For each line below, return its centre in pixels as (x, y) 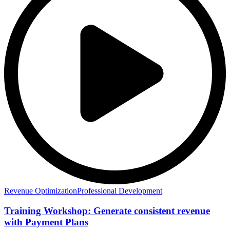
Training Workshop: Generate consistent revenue (107, 210)
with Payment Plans (46, 222)
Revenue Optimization (41, 190)
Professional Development (120, 190)
